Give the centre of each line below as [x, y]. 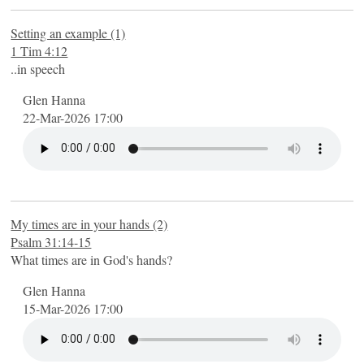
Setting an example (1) [68, 32]
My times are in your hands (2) [89, 223]
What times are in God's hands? [92, 259]
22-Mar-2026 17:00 [73, 117]
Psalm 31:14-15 [51, 241]
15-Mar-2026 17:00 [73, 308]
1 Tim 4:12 [39, 50]
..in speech [38, 68]
